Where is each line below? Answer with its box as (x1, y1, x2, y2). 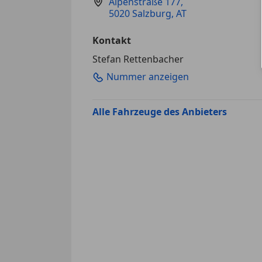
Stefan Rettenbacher (92, 52, 184, 65)
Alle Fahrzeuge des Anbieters (92, 105, 227, 119)
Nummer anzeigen (106, 70, 189, 83)
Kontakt (92, 33, 131, 47)
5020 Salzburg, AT (109, 6, 187, 20)
